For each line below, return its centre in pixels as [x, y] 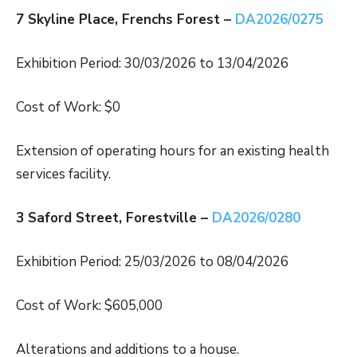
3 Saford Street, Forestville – [114, 218]
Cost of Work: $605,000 [89, 306]
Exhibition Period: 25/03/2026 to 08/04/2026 [152, 262]
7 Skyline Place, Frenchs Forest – [126, 20]
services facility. [63, 175]
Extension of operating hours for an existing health [173, 151]
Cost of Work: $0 [68, 108]
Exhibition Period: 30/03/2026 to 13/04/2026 [152, 64]
